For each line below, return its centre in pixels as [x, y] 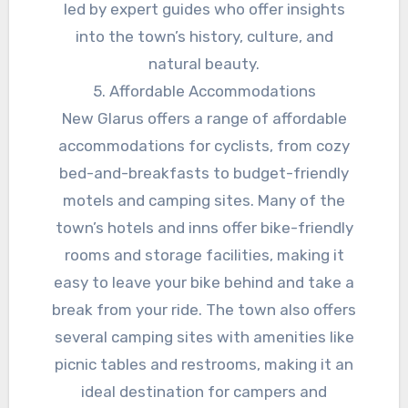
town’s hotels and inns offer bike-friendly [204, 228]
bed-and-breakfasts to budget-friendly [204, 173]
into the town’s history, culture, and [204, 37]
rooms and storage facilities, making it [204, 255]
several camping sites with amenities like [204, 337]
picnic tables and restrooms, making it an [204, 365]
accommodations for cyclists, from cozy [204, 146]
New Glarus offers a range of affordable [204, 119]
